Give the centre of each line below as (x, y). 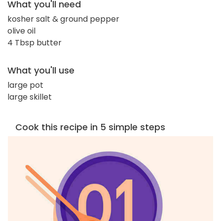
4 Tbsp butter (35, 42)
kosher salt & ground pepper (63, 19)
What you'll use (41, 70)
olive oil (21, 31)
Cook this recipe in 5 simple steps (90, 127)
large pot (25, 85)
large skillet (30, 97)
